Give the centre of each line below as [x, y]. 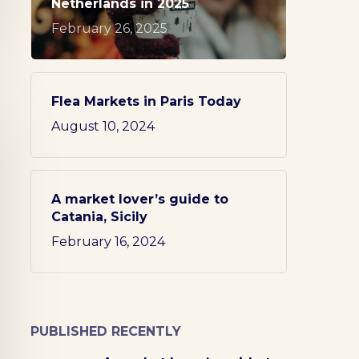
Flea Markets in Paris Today [146, 101]
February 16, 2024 [108, 242]
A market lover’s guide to [139, 199]
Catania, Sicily [99, 217]
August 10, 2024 [103, 126]
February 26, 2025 [109, 28]
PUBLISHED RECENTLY [105, 331]
